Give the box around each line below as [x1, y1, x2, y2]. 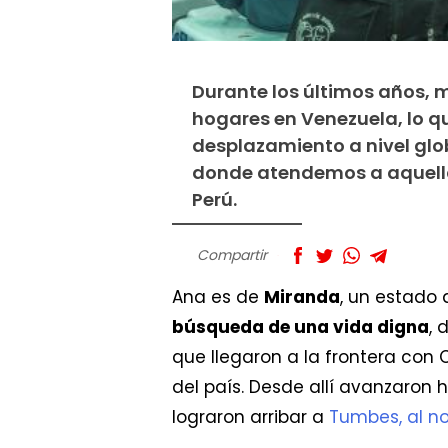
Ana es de [172, 285, 264, 310]
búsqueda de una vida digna [172, 315, 429, 340]
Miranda [264, 285, 340, 310]
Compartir [197, 245, 267, 266]
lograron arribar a [172, 405, 329, 430]
